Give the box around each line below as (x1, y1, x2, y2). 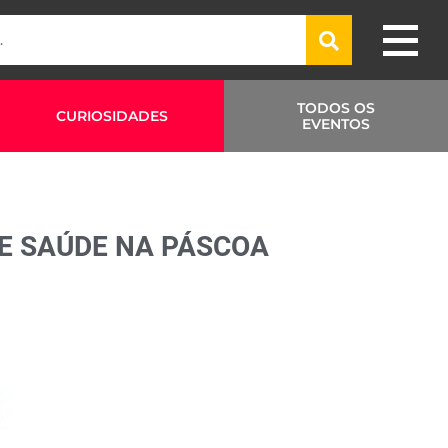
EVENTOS (302, 115, 370, 133)
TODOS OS (297, 99, 375, 117)
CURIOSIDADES (56, 107, 168, 125)
